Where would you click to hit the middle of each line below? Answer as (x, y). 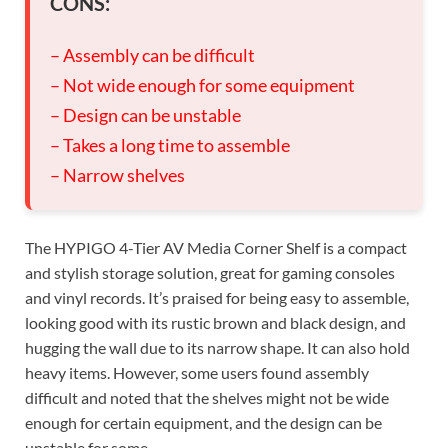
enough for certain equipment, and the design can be (203, 423)
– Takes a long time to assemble (170, 145)
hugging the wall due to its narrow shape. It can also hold (217, 348)
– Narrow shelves (117, 175)
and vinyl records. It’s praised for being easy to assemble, (217, 298)
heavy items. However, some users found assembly (197, 373)
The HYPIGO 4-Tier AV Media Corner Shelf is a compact (216, 248)
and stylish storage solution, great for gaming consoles (210, 273)
